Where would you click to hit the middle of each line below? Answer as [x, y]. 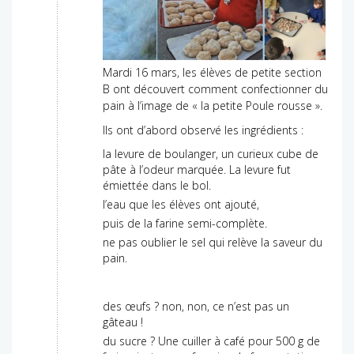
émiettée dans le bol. [157, 185]
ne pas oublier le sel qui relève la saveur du [213, 243]
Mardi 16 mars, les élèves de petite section [212, 72]
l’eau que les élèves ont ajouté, [181, 204]
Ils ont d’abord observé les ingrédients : [203, 130]
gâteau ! [123, 322]
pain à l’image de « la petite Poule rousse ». [213, 105]
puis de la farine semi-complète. [185, 224]
